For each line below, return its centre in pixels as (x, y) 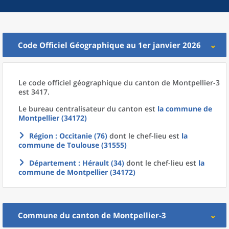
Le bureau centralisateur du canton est (88, 109)
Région (41, 136)
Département (53, 163)
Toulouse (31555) (97, 145)
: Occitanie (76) (80, 136)
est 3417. (34, 92)
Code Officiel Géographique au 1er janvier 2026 (109, 45)
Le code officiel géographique (71, 83)
